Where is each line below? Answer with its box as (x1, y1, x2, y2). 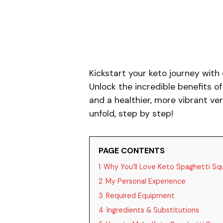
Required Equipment (106, 191, 175, 200)
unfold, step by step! (89, 108, 173, 119)
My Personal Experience (105, 177, 186, 186)
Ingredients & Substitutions (106, 206, 199, 215)
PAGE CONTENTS (98, 145, 165, 156)
